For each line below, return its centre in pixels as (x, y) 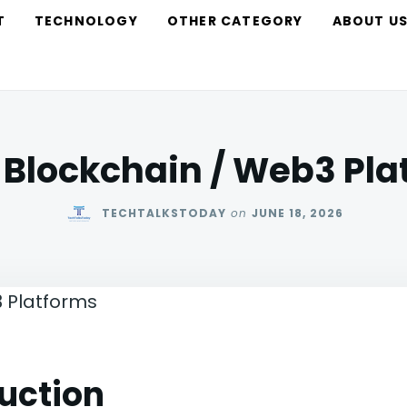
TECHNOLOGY (86, 21)
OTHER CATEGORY (235, 21)
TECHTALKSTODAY (164, 213)
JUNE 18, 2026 (297, 213)
